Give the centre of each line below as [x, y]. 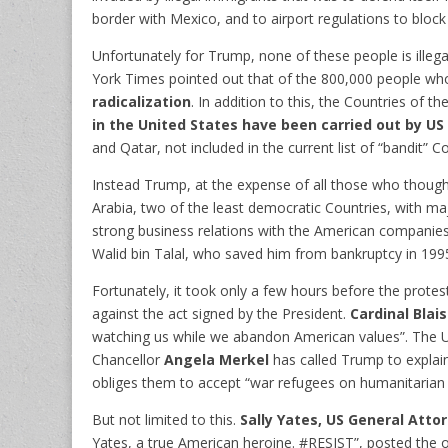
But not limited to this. [166, 419]
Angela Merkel [216, 359]
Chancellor [128, 359]
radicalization [141, 101]
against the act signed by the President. [221, 313]
